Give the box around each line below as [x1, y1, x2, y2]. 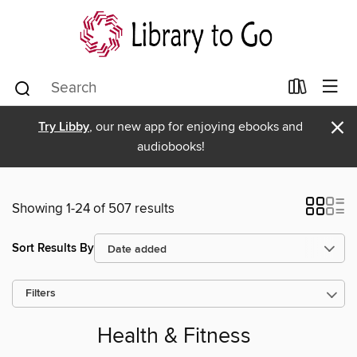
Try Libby [38, 119, 89, 135]
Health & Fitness [96, 324, 251, 351]
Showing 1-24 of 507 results [12, 200, 175, 218]
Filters [25, 287, 56, 300]
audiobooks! [136, 139, 205, 155]
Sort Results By [12, 240, 94, 256]
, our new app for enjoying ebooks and [89, 119, 303, 135]
